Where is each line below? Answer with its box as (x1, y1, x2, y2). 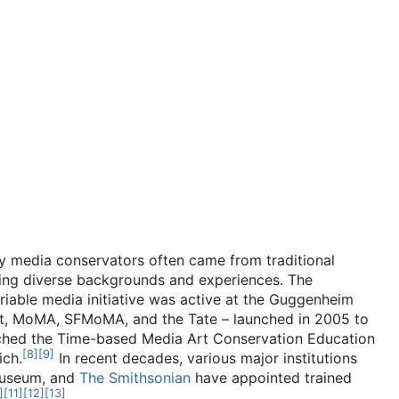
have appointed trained (191, 369, 352, 387)
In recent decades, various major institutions (54, 349, 357, 367)
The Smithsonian (79, 369, 191, 387)
